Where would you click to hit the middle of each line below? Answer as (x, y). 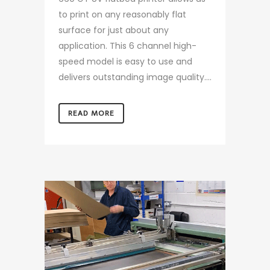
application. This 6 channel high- (127, 46)
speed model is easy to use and (125, 62)
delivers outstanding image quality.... (135, 77)
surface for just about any (114, 30)
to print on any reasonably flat (122, 15)
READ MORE (91, 114)
